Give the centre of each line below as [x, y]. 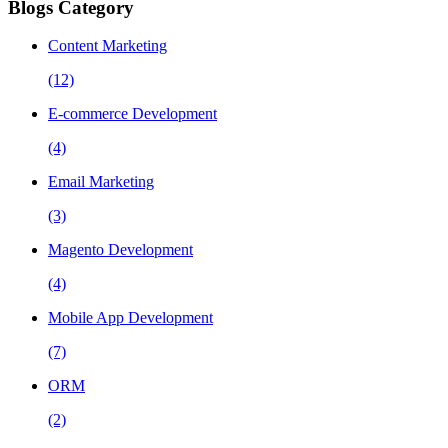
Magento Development [120, 250]
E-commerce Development [132, 114]
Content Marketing [107, 46]
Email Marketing [101, 182]
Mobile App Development [130, 318]
